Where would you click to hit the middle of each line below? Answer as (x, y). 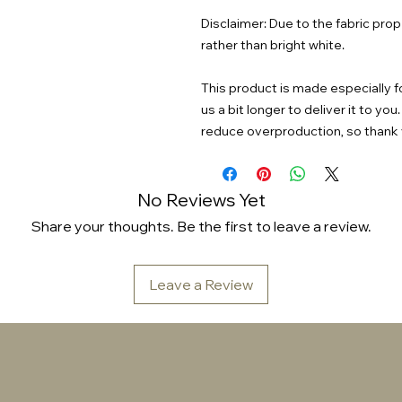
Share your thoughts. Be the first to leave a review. (201, 226)
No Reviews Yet (201, 199)
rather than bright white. (273, 44)
